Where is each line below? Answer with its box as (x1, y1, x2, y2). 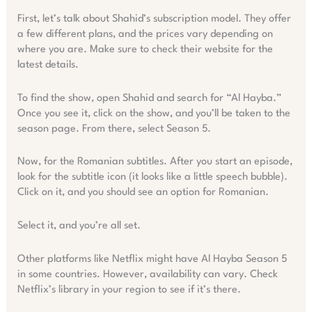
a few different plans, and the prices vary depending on (17, 29, 273, 40)
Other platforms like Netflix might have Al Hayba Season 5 (17, 253, 287, 265)
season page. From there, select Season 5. (17, 123, 211, 134)
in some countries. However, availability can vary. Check (17, 269, 278, 280)
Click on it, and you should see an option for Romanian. (17, 187, 269, 198)
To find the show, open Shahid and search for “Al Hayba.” (17, 93, 281, 104)
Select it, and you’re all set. (17, 221, 141, 232)
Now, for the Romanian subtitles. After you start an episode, (17, 157, 292, 168)
